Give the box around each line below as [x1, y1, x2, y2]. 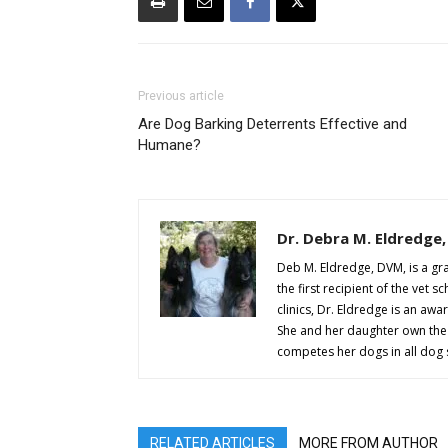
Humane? [138, 136, 201, 155]
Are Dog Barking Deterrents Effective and [138, 115, 407, 134]
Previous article [138, 89, 224, 104]
